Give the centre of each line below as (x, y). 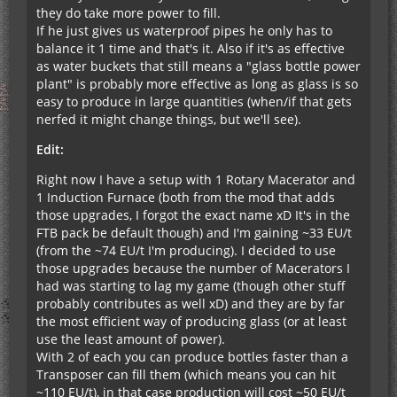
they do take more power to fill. (128, 12)
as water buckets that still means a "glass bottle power (198, 66)
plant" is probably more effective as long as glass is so (197, 83)
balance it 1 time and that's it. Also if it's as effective (191, 48)
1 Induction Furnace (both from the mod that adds (186, 197)
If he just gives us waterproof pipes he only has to (184, 30)
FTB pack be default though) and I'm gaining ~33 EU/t (194, 232)
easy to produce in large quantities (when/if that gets (194, 101)
